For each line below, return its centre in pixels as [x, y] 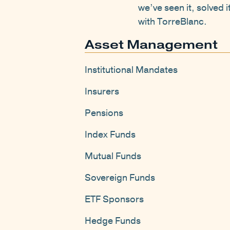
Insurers [102, 92]
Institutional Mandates [131, 70]
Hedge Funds [112, 221]
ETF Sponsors [114, 199]
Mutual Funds [113, 156]
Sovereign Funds [120, 178]
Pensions [104, 113]
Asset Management [151, 45]
